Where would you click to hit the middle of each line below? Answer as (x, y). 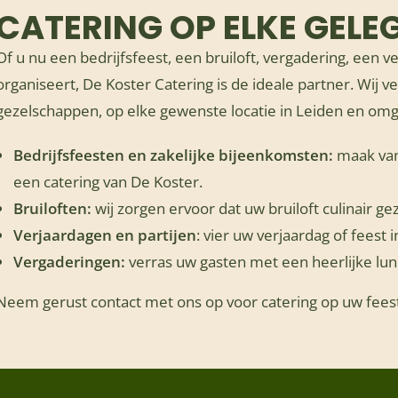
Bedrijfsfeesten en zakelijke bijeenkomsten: (174, 155)
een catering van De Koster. (108, 182)
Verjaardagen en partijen (105, 235)
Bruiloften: (53, 208)
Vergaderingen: (70, 262)
